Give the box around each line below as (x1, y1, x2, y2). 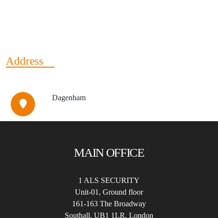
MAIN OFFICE (74, 146, 144, 159)
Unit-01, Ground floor (75, 188, 143, 196)
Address (6, 54, 43, 67)
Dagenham (52, 93, 86, 102)
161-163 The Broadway (72, 200, 146, 208)
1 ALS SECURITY (78, 176, 140, 184)
